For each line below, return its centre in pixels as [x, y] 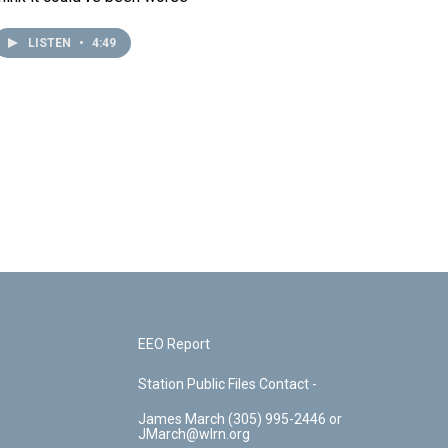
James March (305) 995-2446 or [183, 419]
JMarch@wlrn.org [194, 434]
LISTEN [51, 43]
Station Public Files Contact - [228, 384]
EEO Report [174, 344]
